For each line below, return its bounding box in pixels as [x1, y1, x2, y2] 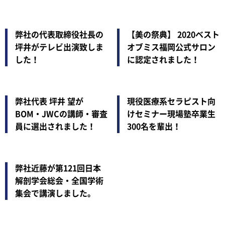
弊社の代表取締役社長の [15, 31, 103, 39]
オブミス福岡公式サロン [127, 43, 215, 51]
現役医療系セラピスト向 [127, 97, 215, 105]
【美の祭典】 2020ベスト [127, 31, 219, 39]
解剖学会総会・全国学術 [15, 177, 103, 185]
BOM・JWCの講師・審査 [15, 110, 107, 118]
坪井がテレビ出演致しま [15, 43, 103, 51]
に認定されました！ [127, 56, 199, 64]
